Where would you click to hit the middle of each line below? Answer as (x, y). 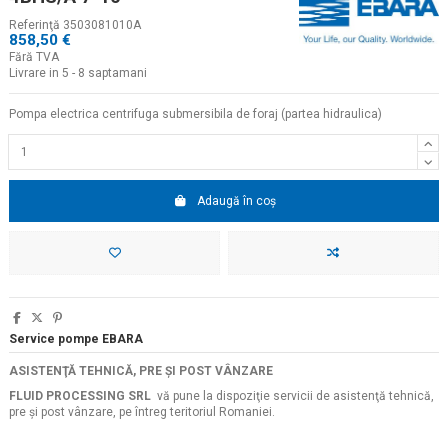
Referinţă (34, 25)
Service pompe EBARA (76, 339)
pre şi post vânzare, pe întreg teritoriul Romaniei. (142, 412)
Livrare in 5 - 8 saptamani (78, 73)
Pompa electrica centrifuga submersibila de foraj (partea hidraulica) (195, 114)
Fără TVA (34, 57)
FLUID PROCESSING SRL (80, 396)
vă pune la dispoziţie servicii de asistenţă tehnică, (292, 396)
